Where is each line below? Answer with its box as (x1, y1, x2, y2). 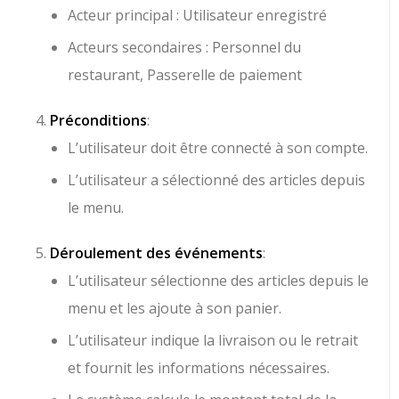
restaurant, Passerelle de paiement (68, 64, 303, 85)
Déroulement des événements (50, 242, 264, 263)
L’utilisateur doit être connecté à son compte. (68, 137, 369, 158)
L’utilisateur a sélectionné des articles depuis (68, 169, 366, 190)
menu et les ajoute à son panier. (68, 297, 282, 318)
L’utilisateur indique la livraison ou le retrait (68, 330, 359, 350)
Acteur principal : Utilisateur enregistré (68, 4, 328, 25)
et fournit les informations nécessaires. (68, 357, 330, 378)
